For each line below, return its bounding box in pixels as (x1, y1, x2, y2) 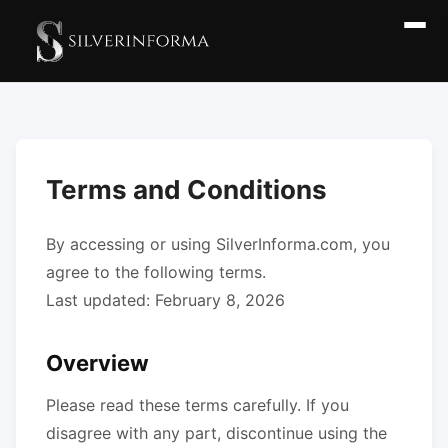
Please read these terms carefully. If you (46, 395, 349, 415)
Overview (46, 350, 149, 376)
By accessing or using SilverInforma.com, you (46, 234, 390, 254)
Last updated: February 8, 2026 (46, 290, 285, 310)
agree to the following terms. (46, 262, 266, 282)
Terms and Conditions (46, 174, 327, 205)
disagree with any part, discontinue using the (46, 423, 387, 443)
